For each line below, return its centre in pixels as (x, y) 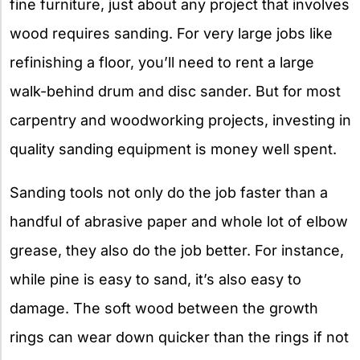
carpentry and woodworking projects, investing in (180, 120)
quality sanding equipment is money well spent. (173, 149)
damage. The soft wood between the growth (164, 308)
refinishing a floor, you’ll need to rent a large (162, 62)
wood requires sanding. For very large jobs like (171, 33)
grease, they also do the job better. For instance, (177, 250)
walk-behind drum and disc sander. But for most (175, 91)
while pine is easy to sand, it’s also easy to (155, 279)
